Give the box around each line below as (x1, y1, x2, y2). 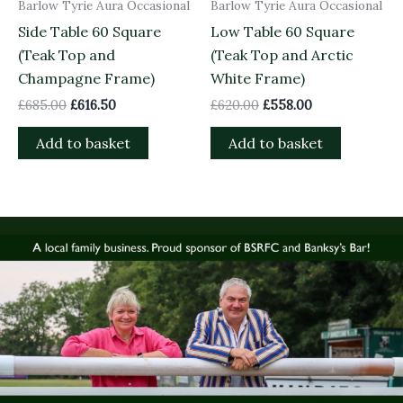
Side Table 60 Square (18, 22, 161, 40)
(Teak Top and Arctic (210, 45, 354, 64)
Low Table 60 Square (210, 22, 354, 40)
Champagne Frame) (18, 68, 155, 87)
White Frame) (210, 68, 305, 87)
